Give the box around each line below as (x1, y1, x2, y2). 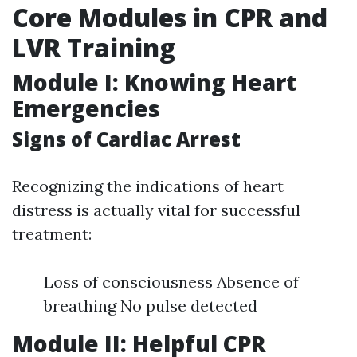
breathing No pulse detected (44, 296, 257, 316)
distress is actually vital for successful (12, 200, 300, 221)
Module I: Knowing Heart (12, 67, 296, 98)
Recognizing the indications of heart (12, 176, 284, 197)
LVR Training (12, 30, 175, 65)
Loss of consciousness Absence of (44, 272, 299, 292)
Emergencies (12, 93, 160, 124)
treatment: (12, 224, 92, 245)
